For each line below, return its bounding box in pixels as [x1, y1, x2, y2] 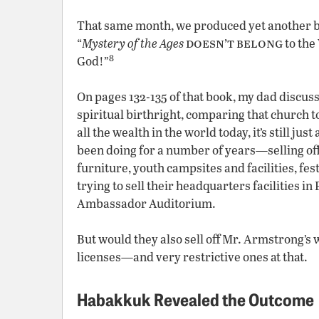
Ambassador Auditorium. [77, 195, 216, 211]
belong [236, 33, 283, 51]
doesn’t [186, 33, 234, 51]
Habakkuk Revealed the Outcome [77, 287, 314, 310]
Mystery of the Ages [82, 35, 184, 51]
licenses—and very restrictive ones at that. [77, 249, 308, 265]
